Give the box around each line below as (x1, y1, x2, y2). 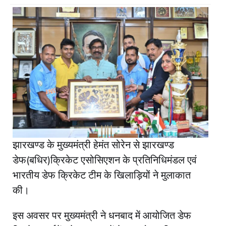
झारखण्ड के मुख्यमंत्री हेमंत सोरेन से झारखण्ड (13, 138, 174, 152)
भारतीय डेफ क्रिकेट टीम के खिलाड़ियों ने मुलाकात (13, 168, 191, 182)
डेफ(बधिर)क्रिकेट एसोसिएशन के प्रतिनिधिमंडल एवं (13, 153, 197, 167)
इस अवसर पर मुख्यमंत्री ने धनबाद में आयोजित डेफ (13, 208, 191, 222)
